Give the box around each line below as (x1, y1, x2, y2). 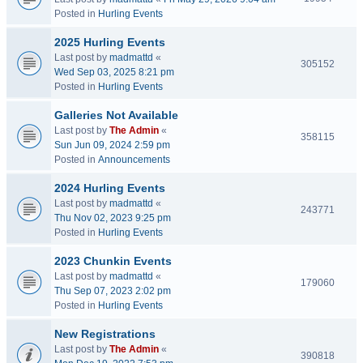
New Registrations (54, 327, 156, 340)
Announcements (98, 154, 170, 165)
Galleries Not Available (54, 109, 178, 122)
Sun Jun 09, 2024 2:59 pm (54, 139, 170, 151)
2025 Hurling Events (54, 36, 165, 49)
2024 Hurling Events (54, 181, 165, 194)
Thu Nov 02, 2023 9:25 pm (54, 212, 171, 224)
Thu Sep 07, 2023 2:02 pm (54, 285, 171, 297)
